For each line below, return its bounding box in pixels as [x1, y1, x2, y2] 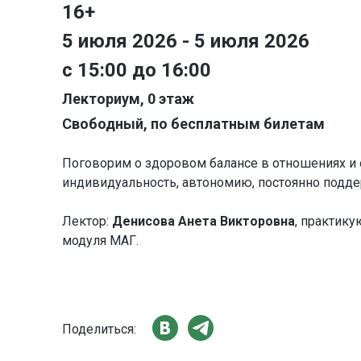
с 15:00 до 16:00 [62, 59, 211, 82]
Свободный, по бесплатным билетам [62, 115, 325, 133]
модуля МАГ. [62, 233, 139, 249]
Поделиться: [62, 321, 136, 337]
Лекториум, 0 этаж [62, 90, 194, 108]
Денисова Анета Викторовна [112, 214, 295, 230]
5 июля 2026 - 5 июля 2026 [62, 30, 309, 53]
